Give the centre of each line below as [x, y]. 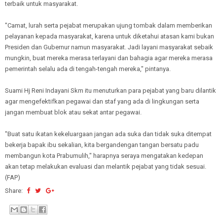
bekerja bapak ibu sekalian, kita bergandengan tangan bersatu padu [102, 145]
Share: [15, 191]
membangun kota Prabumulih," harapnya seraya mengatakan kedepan [104, 156]
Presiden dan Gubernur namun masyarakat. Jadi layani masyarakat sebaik [109, 47]
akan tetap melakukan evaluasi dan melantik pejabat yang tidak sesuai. [106, 166]
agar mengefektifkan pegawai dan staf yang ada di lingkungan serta [102, 101]
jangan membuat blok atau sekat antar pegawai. [73, 112]
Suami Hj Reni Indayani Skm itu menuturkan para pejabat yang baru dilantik [110, 91]
